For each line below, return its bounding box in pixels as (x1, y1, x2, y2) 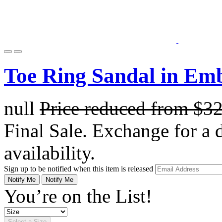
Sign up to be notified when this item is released (4, 165, 155, 173)
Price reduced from (40, 98, 193, 119)
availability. (4, 142, 95, 164)
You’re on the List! (4, 185, 152, 207)
